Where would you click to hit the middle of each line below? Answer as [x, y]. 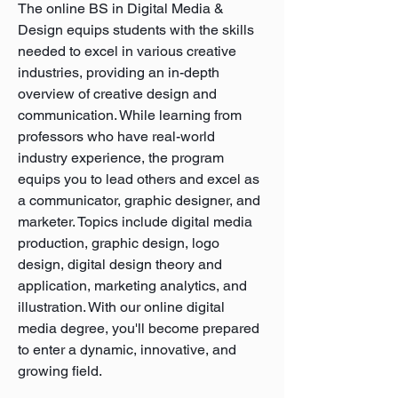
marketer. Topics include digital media [135, 222]
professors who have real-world [116, 136]
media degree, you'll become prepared [139, 328]
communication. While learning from [130, 115]
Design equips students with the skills [136, 30]
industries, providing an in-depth [119, 72]
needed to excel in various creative [127, 51]
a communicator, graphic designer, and [139, 200]
